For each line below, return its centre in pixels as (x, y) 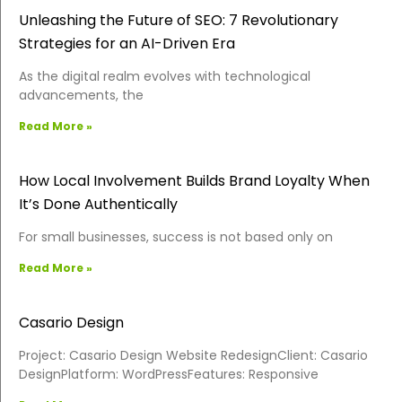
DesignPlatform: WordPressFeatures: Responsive (169, 374)
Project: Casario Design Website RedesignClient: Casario (193, 355)
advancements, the (81, 95)
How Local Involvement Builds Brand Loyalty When (194, 180)
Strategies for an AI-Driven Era (127, 43)
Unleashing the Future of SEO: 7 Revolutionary (179, 20)
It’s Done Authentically (98, 204)
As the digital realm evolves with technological (165, 76)
